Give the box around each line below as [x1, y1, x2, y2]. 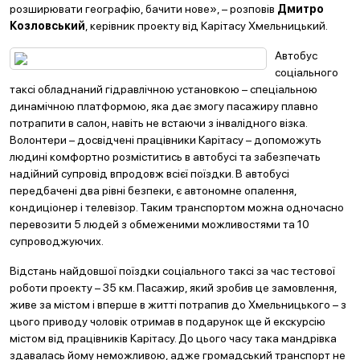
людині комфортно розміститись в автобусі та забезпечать [10, 150, 321, 163]
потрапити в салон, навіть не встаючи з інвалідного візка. [10, 117, 307, 129]
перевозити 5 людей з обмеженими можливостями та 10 [10, 218, 309, 231]
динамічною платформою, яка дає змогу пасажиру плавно [10, 100, 318, 112]
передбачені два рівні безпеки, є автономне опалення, [10, 184, 297, 197]
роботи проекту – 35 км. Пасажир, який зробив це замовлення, [10, 281, 337, 294]
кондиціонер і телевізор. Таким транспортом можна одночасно [10, 201, 344, 214]
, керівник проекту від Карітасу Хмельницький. [85, 19, 328, 32]
